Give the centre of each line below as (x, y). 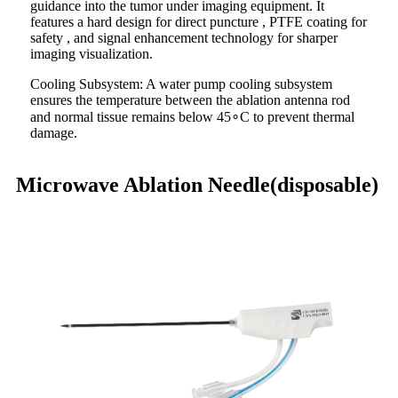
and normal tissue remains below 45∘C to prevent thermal (192, 117)
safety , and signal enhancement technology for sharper (184, 38)
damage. (54, 133)
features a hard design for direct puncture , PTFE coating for (199, 22)
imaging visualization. (92, 54)
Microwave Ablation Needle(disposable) (197, 185)
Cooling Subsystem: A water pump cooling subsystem (181, 84)
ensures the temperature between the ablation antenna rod (190, 100)
